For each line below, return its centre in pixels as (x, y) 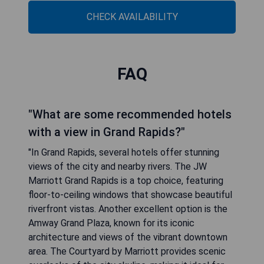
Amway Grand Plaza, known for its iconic (111, 223)
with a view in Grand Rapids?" (107, 132)
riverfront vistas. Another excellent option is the (128, 209)
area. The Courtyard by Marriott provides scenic (127, 251)
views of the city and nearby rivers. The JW (118, 166)
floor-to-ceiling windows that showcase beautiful (130, 194)
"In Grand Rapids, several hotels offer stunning (124, 152)
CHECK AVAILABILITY (132, 16)
